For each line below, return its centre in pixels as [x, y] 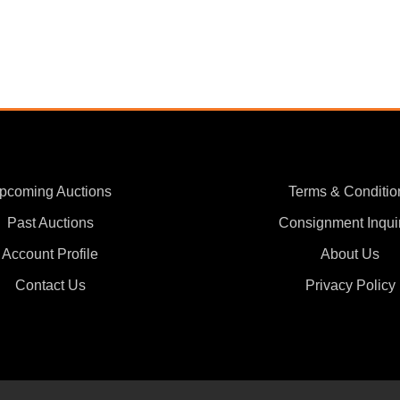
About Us [350, 254]
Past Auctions [50, 223]
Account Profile [50, 254]
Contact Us [50, 286]
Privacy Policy [350, 286]
